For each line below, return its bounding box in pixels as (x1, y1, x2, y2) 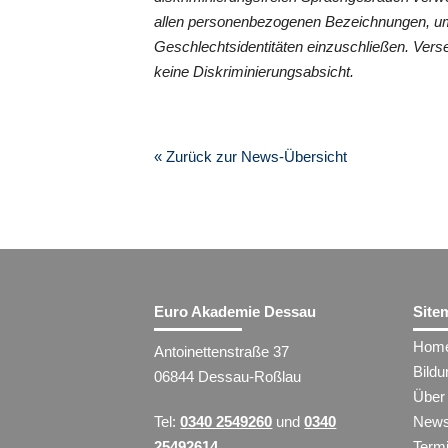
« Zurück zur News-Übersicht (154, 147, 348, 165)
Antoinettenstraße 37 (154, 342, 290, 360)
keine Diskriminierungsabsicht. (154, 62, 355, 80)
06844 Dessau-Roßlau (154, 367, 302, 385)
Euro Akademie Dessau (154, 302, 317, 320)
